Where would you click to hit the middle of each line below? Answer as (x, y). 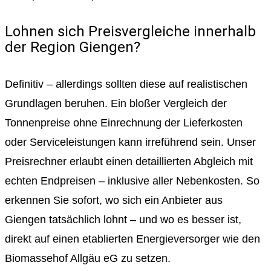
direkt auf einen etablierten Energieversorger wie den (132, 239)
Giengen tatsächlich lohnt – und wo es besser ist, (123, 219)
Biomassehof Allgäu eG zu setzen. (88, 258)
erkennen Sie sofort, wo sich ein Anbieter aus (114, 200)
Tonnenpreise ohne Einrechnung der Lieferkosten (124, 122)
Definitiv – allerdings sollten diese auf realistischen (126, 84)
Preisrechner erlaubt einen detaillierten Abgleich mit (129, 161)
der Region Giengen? (73, 47)
